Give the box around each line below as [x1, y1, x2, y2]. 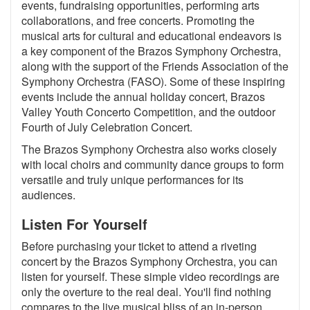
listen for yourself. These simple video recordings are [21, 268, 280, 285]
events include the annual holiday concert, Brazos [21, 89, 265, 105]
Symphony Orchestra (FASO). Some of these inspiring [21, 73, 285, 90]
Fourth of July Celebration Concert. [21, 119, 192, 136]
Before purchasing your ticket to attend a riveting [21, 238, 257, 255]
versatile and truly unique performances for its [21, 172, 244, 188]
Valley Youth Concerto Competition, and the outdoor [21, 104, 275, 120]
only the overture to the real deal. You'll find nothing [21, 284, 271, 300]
